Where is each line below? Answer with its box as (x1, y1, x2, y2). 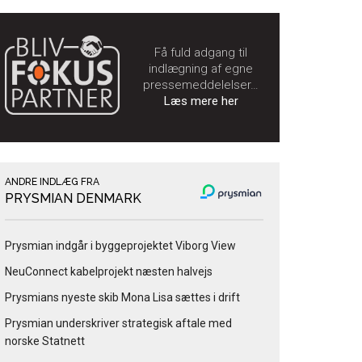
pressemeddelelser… (143, 78, 259, 93)
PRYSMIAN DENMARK (5, 191, 141, 207)
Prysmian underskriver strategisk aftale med (5, 317, 232, 330)
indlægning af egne (149, 61, 253, 77)
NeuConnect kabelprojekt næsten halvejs (5, 265, 213, 279)
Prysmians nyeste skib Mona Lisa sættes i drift (5, 291, 240, 305)
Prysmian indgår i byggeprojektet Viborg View (5, 239, 236, 253)
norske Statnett (5, 335, 85, 348)
